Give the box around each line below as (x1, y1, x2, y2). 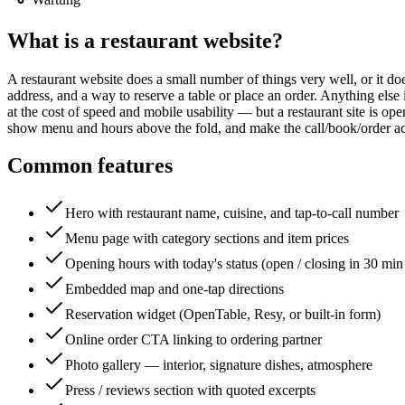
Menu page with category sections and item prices (65, 231, 349, 247)
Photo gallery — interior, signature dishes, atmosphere (65, 357, 372, 373)
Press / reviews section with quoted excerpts (65, 382, 316, 399)
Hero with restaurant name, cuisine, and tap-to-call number (65, 205, 399, 221)
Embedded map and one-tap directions (65, 281, 284, 297)
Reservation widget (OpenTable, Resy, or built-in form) (65, 306, 381, 323)
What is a (7, 28, 100, 52)
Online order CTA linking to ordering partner (65, 332, 322, 348)
